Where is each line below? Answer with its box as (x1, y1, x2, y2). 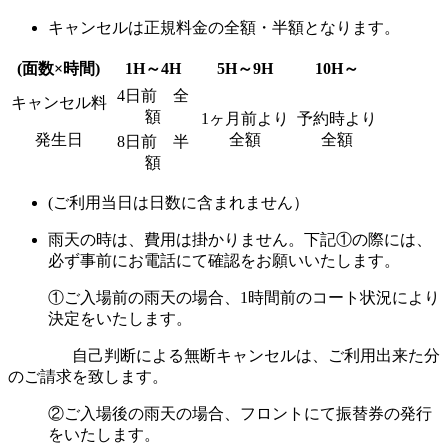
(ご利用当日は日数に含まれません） (48, 194, 309, 212)
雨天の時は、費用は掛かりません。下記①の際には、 (48, 231, 432, 249)
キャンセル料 (11, 94, 107, 112)
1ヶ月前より (201, 110, 289, 128)
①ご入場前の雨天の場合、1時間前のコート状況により (48, 289, 440, 307)
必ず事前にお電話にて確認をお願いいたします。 (48, 252, 400, 270)
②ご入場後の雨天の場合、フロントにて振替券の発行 (48, 405, 432, 423)
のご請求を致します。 (8, 368, 168, 386)
